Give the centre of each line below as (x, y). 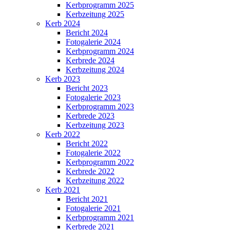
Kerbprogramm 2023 (100, 106)
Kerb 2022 (63, 134)
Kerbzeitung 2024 (95, 69)
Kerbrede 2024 (90, 60)
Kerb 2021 (63, 189)
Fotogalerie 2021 (93, 208)
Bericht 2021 (87, 199)
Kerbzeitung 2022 (95, 180)
